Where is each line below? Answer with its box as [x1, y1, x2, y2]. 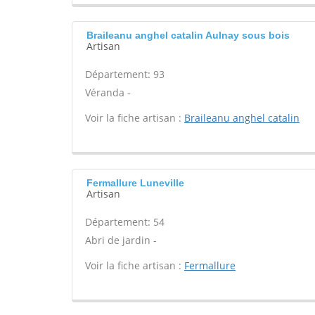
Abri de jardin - [85, 233, 157, 247]
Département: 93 [85, 67, 165, 81]
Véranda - [85, 86, 131, 99]
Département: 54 [85, 215, 165, 229]
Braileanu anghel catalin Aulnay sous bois [86, 30, 290, 41]
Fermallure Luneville [86, 177, 184, 188]
